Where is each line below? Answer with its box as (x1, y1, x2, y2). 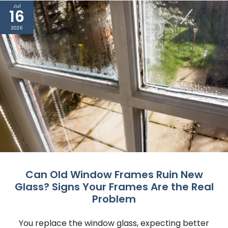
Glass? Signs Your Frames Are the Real (14, 180, 214, 194)
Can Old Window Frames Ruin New (25, 167, 203, 182)
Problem (92, 192, 136, 207)
